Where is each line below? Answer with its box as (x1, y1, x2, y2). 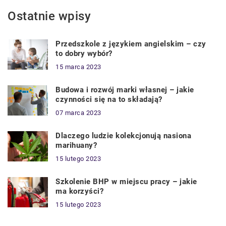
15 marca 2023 (55, 63, 101, 71)
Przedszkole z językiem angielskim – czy (55, 39, 206, 49)
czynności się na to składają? (55, 95, 162, 104)
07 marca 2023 (55, 109, 101, 117)
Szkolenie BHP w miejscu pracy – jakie (55, 177, 197, 187)
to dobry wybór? (55, 49, 112, 59)
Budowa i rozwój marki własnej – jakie (55, 85, 194, 95)
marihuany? (55, 141, 97, 150)
